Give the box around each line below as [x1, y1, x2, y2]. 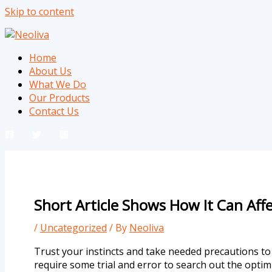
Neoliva [129, 220, 164, 234]
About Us [29, 64, 72, 78]
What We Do [29, 78, 86, 91]
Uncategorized [40, 220, 107, 234]
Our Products [29, 91, 90, 104]
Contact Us [29, 104, 79, 118]
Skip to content [5, 5, 74, 18]
